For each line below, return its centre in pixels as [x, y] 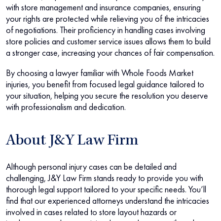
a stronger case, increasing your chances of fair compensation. [110, 53]
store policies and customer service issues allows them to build [108, 41]
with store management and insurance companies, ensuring [103, 7]
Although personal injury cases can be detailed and [91, 167]
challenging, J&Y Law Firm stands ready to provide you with [105, 178]
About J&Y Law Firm [72, 142]
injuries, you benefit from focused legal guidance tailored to [105, 84]
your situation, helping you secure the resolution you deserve [107, 96]
